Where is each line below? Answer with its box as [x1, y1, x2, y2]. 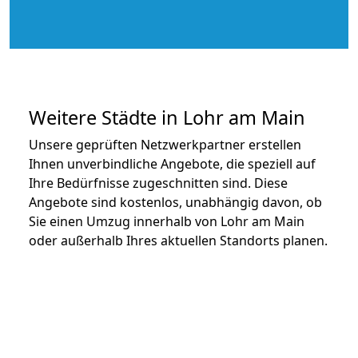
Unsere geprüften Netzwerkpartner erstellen [29, 135, 301, 153]
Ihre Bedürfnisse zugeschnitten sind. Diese [29, 173, 288, 192]
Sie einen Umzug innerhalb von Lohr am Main [29, 212, 304, 230]
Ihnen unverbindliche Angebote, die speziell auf [29, 154, 316, 173]
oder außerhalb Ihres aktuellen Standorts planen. [29, 231, 328, 249]
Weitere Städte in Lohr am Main [29, 104, 305, 130]
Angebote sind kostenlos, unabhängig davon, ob [29, 193, 322, 211]
